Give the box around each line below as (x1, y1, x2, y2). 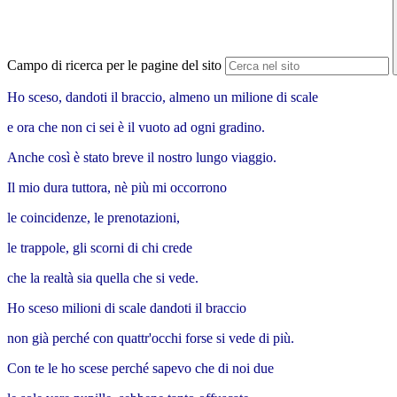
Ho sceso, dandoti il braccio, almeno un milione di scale (7, 90, 318, 105)
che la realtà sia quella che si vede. (7, 270, 198, 286)
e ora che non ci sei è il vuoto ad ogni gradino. (7, 120, 265, 136)
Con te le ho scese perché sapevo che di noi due (7, 361, 274, 377)
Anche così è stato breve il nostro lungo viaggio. (7, 150, 276, 166)
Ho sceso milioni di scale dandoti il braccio (7, 300, 246, 316)
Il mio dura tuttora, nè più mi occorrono (7, 180, 227, 196)
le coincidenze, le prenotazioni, (7, 210, 180, 226)
